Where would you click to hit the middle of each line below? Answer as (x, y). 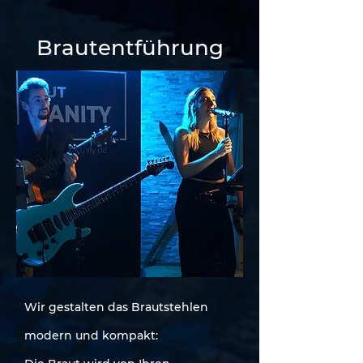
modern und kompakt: (91, 335)
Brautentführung (130, 48)
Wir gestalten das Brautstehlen (116, 307)
